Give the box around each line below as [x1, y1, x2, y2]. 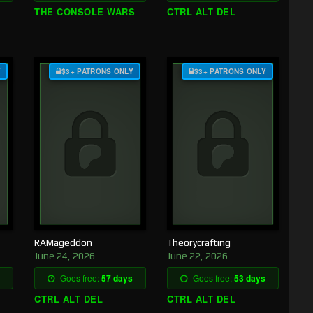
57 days [101, 272, 133, 285]
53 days [234, 272, 265, 285]
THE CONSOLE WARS [34, 4, 135, 18]
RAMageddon [34, 237, 92, 249]
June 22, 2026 [167, 250, 228, 262]
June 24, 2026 [34, 250, 95, 262]
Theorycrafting [167, 237, 231, 249]
